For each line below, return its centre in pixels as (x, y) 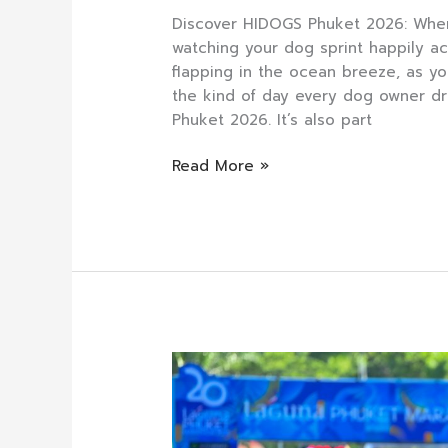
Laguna (198, 434)
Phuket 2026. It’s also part (272, 119)
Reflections (213, 362)
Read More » (221, 166)
